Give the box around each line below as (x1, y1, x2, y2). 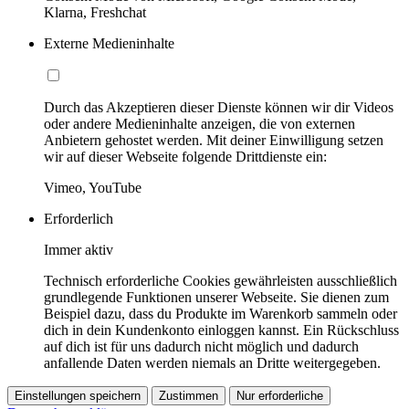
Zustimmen (159, 388, 218, 403)
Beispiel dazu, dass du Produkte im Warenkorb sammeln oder (44, 305, 397, 321)
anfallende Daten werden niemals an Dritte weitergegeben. (44, 354, 381, 371)
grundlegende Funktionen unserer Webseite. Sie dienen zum (44, 288, 389, 305)
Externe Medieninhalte (44, 35, 174, 51)
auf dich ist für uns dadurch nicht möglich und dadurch (44, 338, 359, 354)
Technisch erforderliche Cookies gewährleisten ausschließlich (44, 272, 397, 288)
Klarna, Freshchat (44, 4, 146, 20)
